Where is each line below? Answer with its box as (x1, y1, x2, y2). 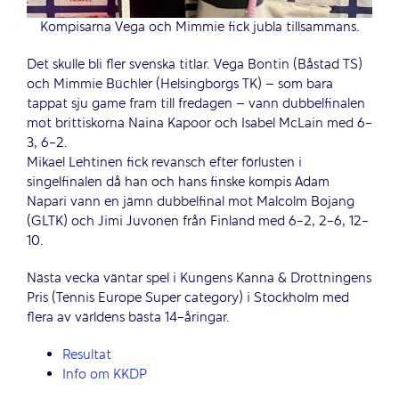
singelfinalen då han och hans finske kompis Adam (27, 172, 330, 192)
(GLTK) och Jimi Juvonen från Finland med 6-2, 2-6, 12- (27, 211, 369, 232)
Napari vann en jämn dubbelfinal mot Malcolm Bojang (27, 191, 354, 212)
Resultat (62, 345, 111, 365)
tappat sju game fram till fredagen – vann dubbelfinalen (27, 94, 365, 114)
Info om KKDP (62, 364, 147, 385)
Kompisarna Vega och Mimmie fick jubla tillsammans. (39, 17, 360, 37)
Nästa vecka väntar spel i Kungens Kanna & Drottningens (27, 268, 371, 289)
